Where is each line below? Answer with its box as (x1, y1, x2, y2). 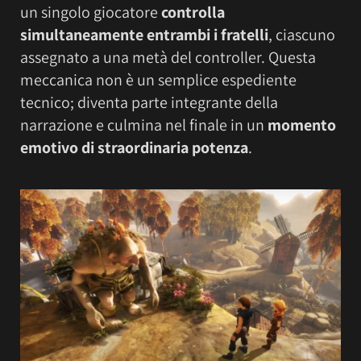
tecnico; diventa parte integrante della (20, 92, 278, 114)
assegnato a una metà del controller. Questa (20, 47, 316, 68)
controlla (161, 2, 225, 23)
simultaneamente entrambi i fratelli (20, 24, 268, 46)
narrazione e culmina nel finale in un (20, 114, 268, 136)
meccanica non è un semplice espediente (20, 69, 297, 91)
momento (268, 114, 336, 136)
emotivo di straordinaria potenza (20, 137, 248, 159)
